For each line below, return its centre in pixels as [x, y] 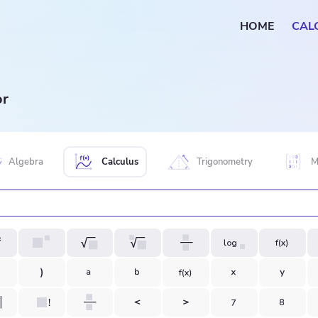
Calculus [120, 162]
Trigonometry [225, 162]
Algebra [26, 162]
